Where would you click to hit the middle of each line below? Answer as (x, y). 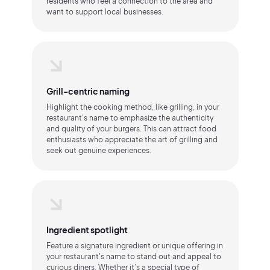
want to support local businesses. (105, 12)
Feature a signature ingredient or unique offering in (134, 246)
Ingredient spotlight (87, 230)
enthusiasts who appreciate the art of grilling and (132, 140)
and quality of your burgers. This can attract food (131, 129)
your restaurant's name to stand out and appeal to (133, 256)
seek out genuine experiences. (99, 150)
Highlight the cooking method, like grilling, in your (133, 107)
